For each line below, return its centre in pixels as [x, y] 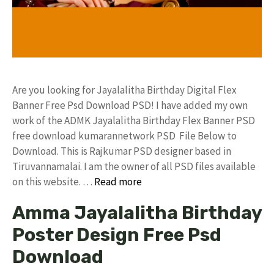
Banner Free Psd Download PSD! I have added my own [130, 105]
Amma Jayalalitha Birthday [137, 213]
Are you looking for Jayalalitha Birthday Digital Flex [124, 90]
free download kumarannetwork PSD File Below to [124, 136]
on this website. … [53, 182]
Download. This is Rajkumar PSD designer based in [122, 151]
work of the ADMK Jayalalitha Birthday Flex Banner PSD [134, 120]
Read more [118, 182]
